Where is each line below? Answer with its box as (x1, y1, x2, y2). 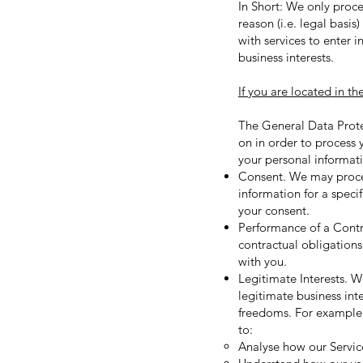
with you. (238, 254, 287, 269)
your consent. (238, 203, 310, 218)
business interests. (238, 49, 334, 65)
